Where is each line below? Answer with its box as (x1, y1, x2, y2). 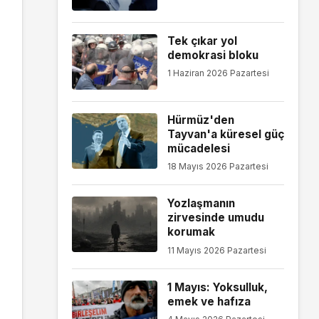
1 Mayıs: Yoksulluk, (167, 280, 268, 294)
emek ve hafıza (167, 294, 251, 308)
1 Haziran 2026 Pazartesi (167, 68, 269, 79)
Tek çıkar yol (167, 33, 237, 48)
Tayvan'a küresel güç (167, 127, 284, 141)
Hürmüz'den (167, 113, 234, 127)
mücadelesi (167, 141, 230, 155)
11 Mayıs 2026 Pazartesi (167, 244, 266, 256)
